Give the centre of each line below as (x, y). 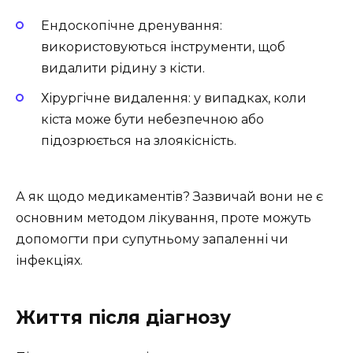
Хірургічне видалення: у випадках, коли (174, 98)
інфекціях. (49, 260)
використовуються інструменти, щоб (163, 47)
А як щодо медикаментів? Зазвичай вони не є (169, 196)
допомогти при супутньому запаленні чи (152, 239)
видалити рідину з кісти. (123, 69)
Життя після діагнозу (123, 317)
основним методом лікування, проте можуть (163, 217)
